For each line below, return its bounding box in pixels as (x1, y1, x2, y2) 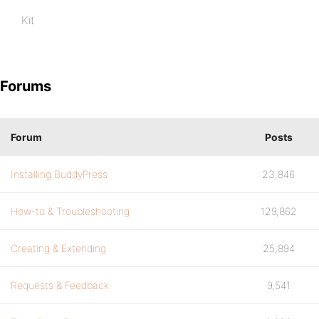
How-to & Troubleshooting (11, 205, 130, 217)
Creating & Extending (11, 242, 106, 254)
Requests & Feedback (11, 279, 109, 291)
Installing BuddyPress (11, 168, 108, 180)
